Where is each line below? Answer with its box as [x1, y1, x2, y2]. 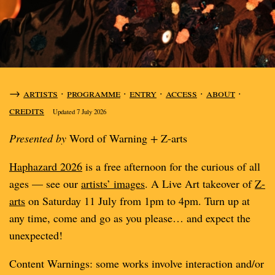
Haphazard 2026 [9, 159, 82, 174]
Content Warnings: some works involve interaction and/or [9, 256, 264, 271]
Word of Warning [66, 131, 150, 145]
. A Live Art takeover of [145, 176, 255, 191]
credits [9, 103, 44, 117]
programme [67, 85, 120, 100]
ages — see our [9, 176, 81, 191]
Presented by [9, 131, 66, 145]
